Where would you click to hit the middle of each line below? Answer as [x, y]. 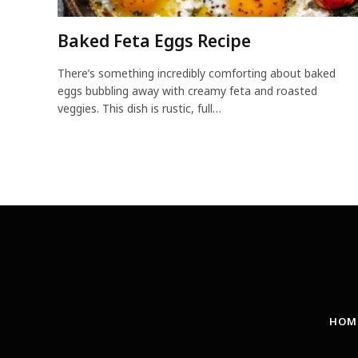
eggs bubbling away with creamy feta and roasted [187, 90]
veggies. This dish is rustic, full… [139, 108]
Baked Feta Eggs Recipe [154, 40]
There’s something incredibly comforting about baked [197, 73]
